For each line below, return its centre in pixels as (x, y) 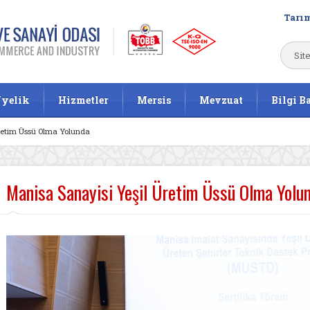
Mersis (154, 100)
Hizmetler (83, 100)
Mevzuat (221, 100)
